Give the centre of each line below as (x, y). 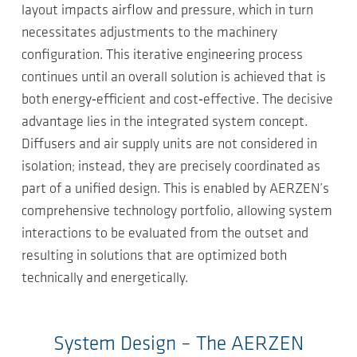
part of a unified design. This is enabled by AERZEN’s (175, 190)
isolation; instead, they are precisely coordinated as (171, 167)
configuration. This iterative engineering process (162, 56)
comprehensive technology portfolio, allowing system (177, 212)
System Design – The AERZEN (178, 345)
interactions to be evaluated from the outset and (165, 234)
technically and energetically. (105, 279)
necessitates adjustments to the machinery (149, 33)
